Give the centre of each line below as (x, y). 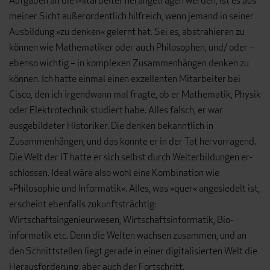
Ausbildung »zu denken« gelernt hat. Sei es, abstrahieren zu (127, 32)
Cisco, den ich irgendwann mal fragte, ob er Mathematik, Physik (135, 95)
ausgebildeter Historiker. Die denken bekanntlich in (111, 126)
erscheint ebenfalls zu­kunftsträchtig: (83, 204)
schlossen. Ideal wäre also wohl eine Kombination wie (114, 173)
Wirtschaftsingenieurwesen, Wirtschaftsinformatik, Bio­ (121, 220)
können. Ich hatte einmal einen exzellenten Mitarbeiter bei (125, 79)
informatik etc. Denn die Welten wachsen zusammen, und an (128, 236)
